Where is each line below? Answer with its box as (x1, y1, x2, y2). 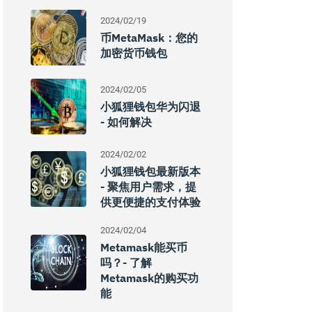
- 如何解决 (100, 115, 152, 129)
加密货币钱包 (100, 46, 167, 60)
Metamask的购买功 (100, 271, 198, 285)
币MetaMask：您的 (100, 31, 198, 45)
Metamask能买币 (100, 240, 187, 254)
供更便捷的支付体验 (100, 195, 201, 209)
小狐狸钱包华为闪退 (100, 100, 201, 114)
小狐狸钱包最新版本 (100, 164, 201, 178)
